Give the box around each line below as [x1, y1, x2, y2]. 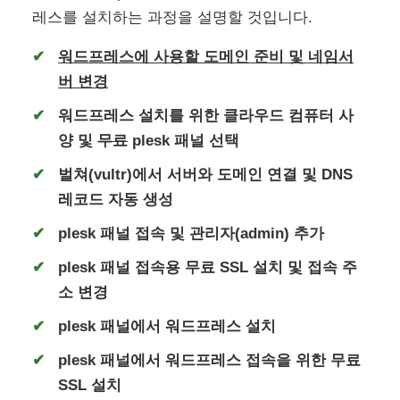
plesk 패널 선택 [128, 131, 240, 149]
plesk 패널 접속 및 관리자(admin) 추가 [58, 224, 325, 242]
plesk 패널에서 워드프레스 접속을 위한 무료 [58, 351, 362, 369]
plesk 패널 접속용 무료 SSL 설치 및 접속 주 [58, 258, 358, 276]
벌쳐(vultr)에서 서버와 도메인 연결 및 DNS [58, 165, 354, 183]
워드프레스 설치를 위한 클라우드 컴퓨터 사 [58, 106, 354, 124]
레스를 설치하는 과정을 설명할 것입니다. [32, 8, 313, 26]
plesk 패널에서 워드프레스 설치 [58, 317, 277, 335]
